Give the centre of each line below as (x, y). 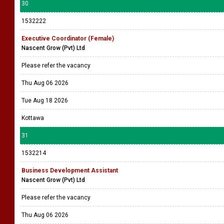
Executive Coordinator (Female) (68, 38)
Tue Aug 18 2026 (45, 100)
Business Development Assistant (70, 170)
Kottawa (33, 118)
